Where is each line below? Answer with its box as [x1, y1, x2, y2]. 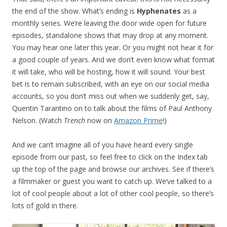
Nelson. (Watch [12, 115, 64, 125]
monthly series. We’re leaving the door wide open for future [12, 18, 207, 28]
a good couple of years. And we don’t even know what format [12, 54, 215, 64]
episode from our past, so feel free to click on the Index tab [12, 152, 208, 162]
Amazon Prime [114, 115, 163, 125]
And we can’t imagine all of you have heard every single [12, 139, 193, 149]
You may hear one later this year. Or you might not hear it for [12, 42, 213, 52]
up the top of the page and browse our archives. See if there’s [12, 164, 214, 174]
